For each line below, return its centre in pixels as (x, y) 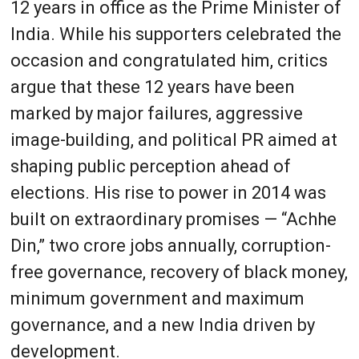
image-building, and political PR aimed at (173, 139)
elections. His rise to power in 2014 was (168, 192)
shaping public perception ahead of (150, 166)
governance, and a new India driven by (162, 325)
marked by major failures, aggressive (156, 113)
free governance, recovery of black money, (179, 272)
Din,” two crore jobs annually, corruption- (170, 245)
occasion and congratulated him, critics (169, 60)
